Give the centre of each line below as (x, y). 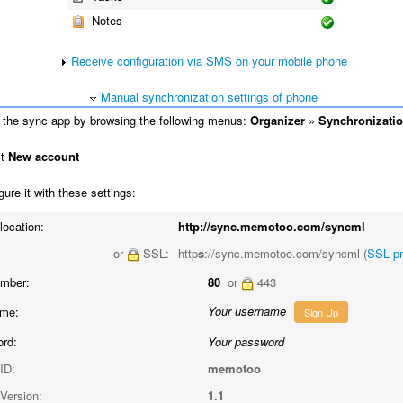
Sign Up (321, 312)
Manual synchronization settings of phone (209, 96)
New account (44, 156)
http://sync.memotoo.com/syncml (272, 226)
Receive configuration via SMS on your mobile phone (209, 60)
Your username (247, 310)
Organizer (278, 120)
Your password (246, 341)
